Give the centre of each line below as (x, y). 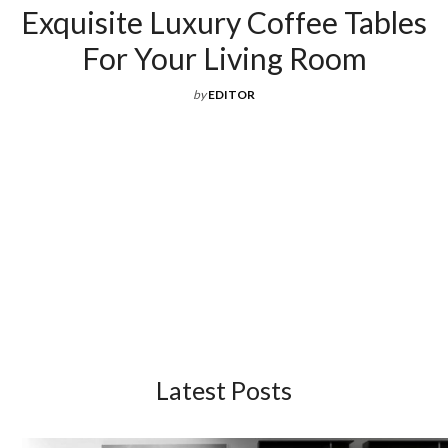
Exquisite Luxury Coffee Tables (224, 21)
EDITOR (231, 94)
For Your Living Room (224, 57)
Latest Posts (224, 390)
